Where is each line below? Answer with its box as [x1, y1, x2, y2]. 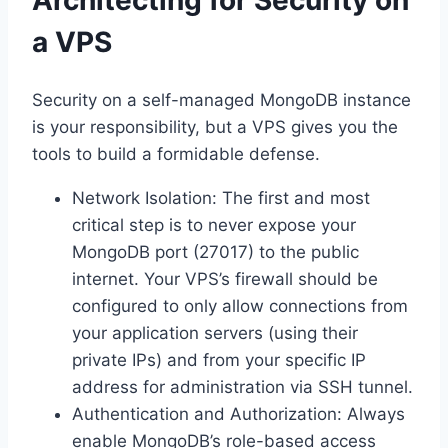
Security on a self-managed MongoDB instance [32, 89, 411, 110]
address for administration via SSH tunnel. [72, 376, 413, 397]
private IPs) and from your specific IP [72, 349, 366, 370]
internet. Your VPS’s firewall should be [72, 268, 378, 289]
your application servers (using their [72, 322, 358, 343]
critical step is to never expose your [72, 214, 356, 235]
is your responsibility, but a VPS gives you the [32, 116, 398, 137]
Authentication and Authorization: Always [72, 403, 405, 424]
